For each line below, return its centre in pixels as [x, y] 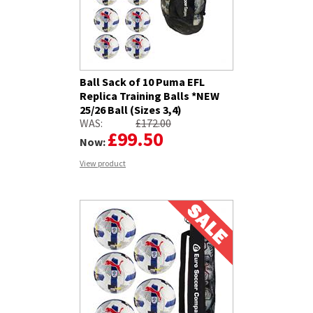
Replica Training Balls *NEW [150, 96]
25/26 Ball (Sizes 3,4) [131, 110]
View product [103, 163]
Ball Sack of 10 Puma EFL [142, 82]
